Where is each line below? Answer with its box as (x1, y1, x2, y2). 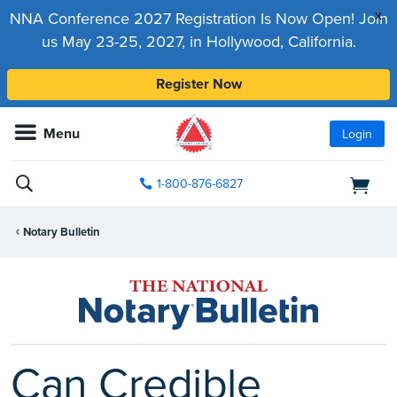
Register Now (155, 75, 242, 93)
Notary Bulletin (23, 225, 100, 240)
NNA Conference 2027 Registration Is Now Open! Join (9, 9, 388, 28)
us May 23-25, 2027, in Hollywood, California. (41, 32, 356, 51)
